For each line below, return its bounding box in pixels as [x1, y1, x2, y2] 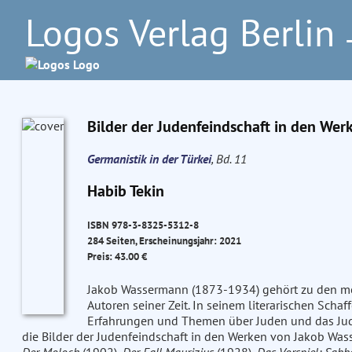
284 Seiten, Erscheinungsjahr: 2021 [86, 233, 241, 248]
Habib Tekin [86, 181, 164, 201]
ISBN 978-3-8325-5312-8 [86, 218, 199, 233]
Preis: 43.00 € [86, 249, 147, 264]
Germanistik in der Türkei [86, 151, 211, 167]
